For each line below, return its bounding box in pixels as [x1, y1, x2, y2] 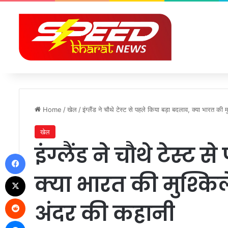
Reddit [25, 194, 45, 202]
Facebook [25, 149, 56, 157]
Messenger [25, 216, 61, 224]
